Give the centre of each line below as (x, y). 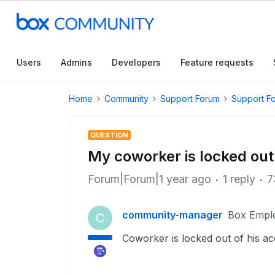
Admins (76, 62)
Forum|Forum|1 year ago (149, 179)
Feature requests (217, 62)
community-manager (172, 215)
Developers (136, 62)
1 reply (239, 179)
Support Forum (190, 99)
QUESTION (109, 135)
